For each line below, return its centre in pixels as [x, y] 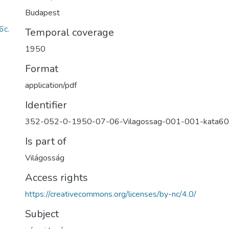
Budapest [42, 13]
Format [42, 69]
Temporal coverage [70, 32]
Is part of [46, 141]
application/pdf [51, 85]
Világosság [45, 158]
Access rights [56, 178]
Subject [42, 214]
